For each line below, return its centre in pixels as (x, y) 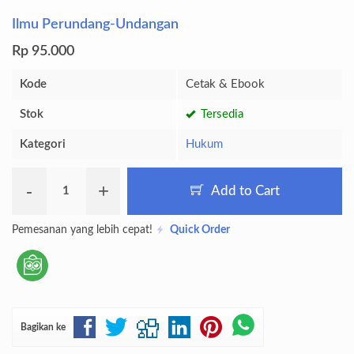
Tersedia (220, 114)
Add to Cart (243, 191)
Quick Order (200, 230)
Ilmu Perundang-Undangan (95, 24)
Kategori (43, 144)
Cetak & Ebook (225, 84)
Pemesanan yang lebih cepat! (84, 230)
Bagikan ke (43, 327)
